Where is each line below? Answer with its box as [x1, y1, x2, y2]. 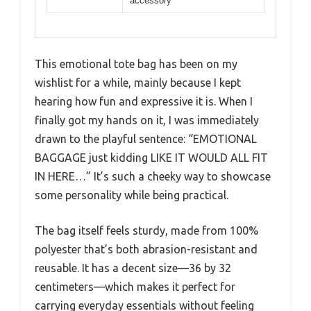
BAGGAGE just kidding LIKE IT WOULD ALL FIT [35, 151, 268, 164]
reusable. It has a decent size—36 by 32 [35, 261, 231, 274]
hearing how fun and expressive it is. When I [35, 94, 253, 108]
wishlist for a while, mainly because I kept [35, 76, 241, 89]
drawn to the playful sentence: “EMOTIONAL [35, 132, 257, 145]
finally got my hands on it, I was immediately [35, 113, 259, 126]
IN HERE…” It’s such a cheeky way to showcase [35, 169, 271, 183]
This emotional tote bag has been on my [35, 57, 237, 70]
